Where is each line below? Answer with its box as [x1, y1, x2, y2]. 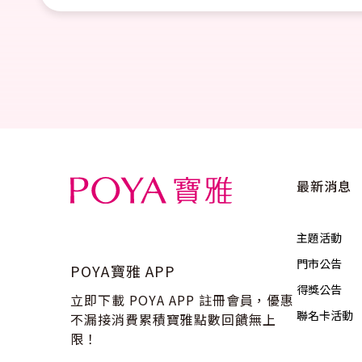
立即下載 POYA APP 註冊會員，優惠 [70, 290, 295, 310]
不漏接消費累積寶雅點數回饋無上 [70, 309, 276, 330]
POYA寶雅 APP [70, 260, 176, 282]
